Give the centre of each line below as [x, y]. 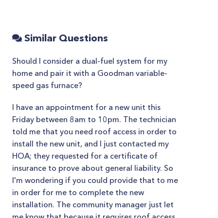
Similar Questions [65, 38]
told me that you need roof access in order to [94, 131]
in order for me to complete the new [78, 192]
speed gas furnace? [47, 85]
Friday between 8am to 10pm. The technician [94, 119]
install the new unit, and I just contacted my [91, 144]
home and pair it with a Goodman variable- [90, 73]
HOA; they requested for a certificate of [85, 156]
